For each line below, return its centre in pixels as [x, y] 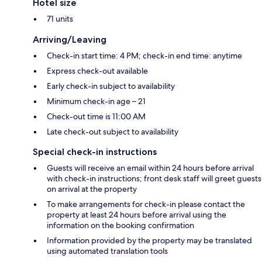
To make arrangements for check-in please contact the [146, 204]
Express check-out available [97, 70]
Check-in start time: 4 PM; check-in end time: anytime [144, 55]
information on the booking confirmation [120, 225]
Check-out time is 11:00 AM [96, 116]
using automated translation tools [107, 251]
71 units [60, 18]
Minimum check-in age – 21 [96, 101]
